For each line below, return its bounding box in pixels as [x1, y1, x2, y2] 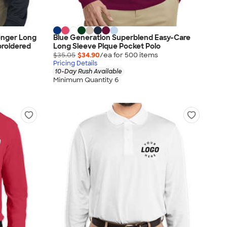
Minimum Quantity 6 [53, 75, 119, 84]
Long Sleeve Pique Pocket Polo [53, 42, 161, 51]
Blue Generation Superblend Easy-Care [53, 33, 191, 43]
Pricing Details [53, 59, 97, 68]
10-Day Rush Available [55, 67, 122, 76]
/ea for [100, 51, 125, 60]
